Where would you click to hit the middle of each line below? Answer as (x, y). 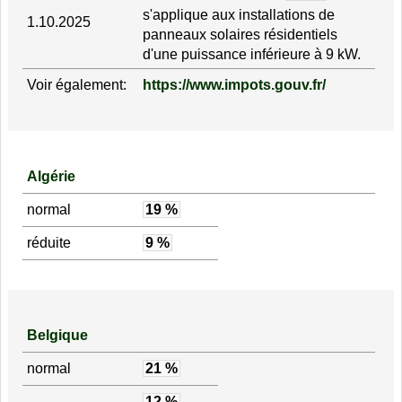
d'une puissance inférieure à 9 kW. (251, 55)
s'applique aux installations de (238, 15)
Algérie (51, 176)
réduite (48, 242)
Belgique (57, 335)
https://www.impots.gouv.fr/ (234, 85)
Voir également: (76, 85)
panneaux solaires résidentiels (240, 35)
